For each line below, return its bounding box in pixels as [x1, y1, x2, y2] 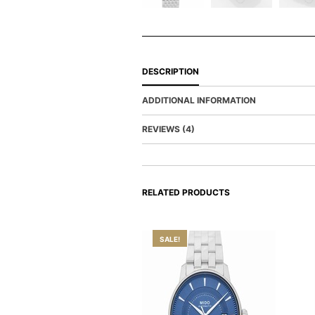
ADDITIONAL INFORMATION [142, 94, 256, 105]
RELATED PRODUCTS [142, 186, 230, 198]
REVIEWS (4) [142, 123, 195, 134]
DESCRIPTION [142, 65, 199, 77]
